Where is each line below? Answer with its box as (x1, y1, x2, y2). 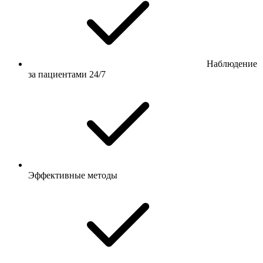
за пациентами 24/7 (28, 69, 106, 80)
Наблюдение (207, 59, 257, 69)
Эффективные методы (28, 170, 117, 181)
